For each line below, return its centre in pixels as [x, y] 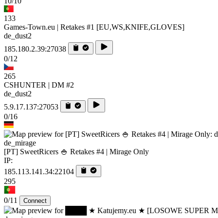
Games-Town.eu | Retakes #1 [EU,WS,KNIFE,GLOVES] [94, 27]
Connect [35, 201]
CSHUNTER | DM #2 [39, 85]
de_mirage [20, 143]
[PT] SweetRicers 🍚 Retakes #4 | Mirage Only [76, 152]
